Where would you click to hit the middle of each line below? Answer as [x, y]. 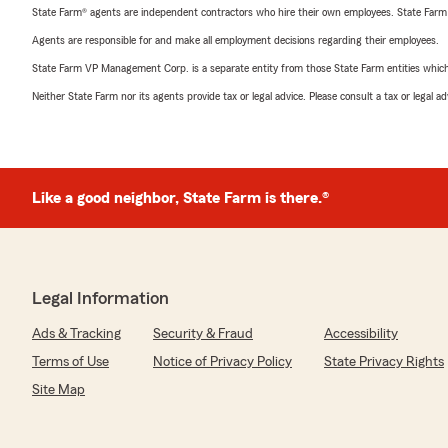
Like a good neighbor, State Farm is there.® [180, 198]
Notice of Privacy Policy [222, 362]
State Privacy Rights [384, 362]
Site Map [58, 390]
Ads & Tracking [76, 334]
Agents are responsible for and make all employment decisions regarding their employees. [235, 40]
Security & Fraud [203, 334]
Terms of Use [70, 362]
